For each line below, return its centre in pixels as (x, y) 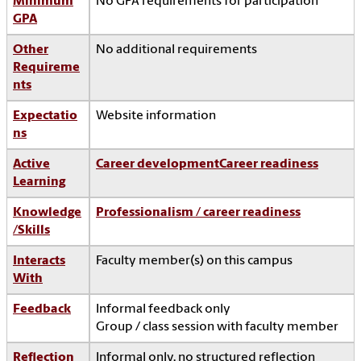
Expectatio (45, 116)
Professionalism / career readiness (198, 213)
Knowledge (47, 213)
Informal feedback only (163, 310)
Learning (39, 183)
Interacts (39, 261)
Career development (158, 165)
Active (31, 165)
